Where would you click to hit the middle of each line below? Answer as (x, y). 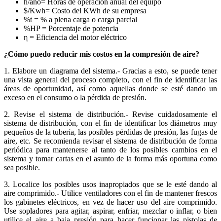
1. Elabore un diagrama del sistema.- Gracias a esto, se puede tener (110, 71)
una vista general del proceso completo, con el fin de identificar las (110, 79)
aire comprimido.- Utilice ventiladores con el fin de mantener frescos (110, 193)
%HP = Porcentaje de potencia (71, 28)
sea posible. (22, 167)
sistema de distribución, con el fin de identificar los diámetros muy (110, 123)
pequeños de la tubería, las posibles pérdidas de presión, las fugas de (110, 132)
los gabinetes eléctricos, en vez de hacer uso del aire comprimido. (110, 202)
